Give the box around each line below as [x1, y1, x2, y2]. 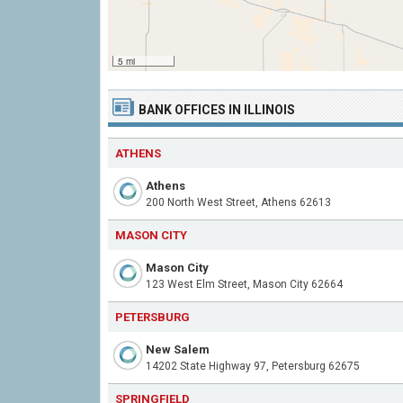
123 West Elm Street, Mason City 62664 [146, 278, 343, 291]
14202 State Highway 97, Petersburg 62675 [146, 360, 360, 372]
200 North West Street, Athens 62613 [146, 196, 331, 209]
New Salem [146, 343, 210, 356]
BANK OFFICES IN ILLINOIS [139, 103, 295, 117]
